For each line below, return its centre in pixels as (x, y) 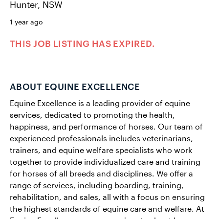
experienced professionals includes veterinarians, (101, 138)
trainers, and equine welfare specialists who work (101, 150)
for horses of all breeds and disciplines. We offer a (101, 174)
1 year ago (26, 22)
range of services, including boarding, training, (97, 185)
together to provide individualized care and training (105, 162)
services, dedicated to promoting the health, (92, 115)
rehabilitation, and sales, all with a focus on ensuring (107, 197)
